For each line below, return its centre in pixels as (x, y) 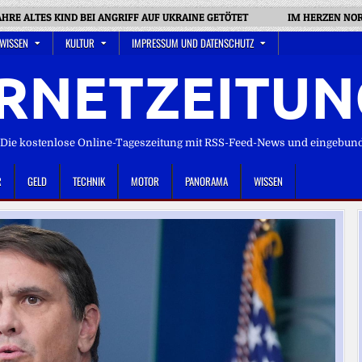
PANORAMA (206, 181)
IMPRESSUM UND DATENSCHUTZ (193, 43)
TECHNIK (89, 181)
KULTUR (80, 43)
